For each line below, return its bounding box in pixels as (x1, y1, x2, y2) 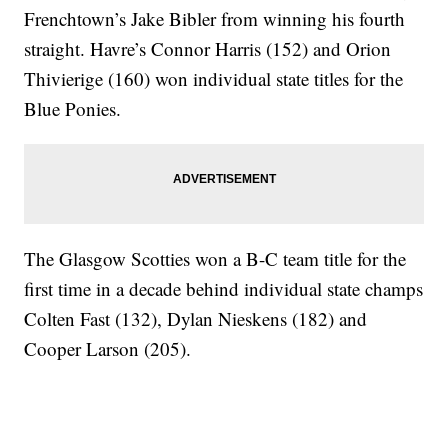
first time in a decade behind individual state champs (24, 276, 424, 302)
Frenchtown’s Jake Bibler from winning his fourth (24, 6, 406, 32)
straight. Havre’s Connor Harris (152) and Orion (24, 36, 392, 62)
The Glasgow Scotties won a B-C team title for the (24, 246, 407, 272)
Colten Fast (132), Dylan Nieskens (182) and (24, 306, 368, 332)
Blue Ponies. (24, 96, 122, 122)
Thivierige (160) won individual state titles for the (24, 66, 404, 92)
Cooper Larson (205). (24, 336, 192, 362)
